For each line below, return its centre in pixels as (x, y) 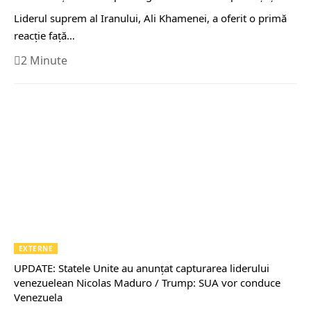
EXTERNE (36, 249)
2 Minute (44, 61)
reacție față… (44, 36)
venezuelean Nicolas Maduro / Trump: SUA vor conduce (147, 283)
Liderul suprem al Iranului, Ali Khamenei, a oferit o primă (150, 18)
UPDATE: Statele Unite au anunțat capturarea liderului (142, 268)
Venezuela (38, 297)
